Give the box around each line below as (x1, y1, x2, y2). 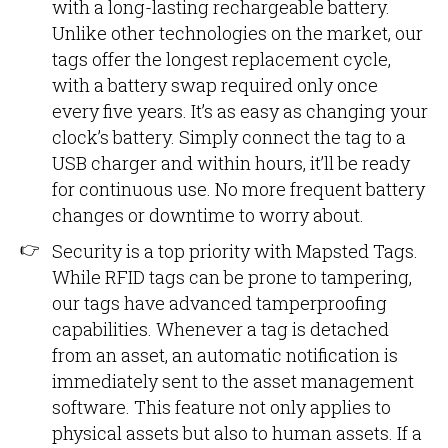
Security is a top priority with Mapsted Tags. (52, 239, 418, 263)
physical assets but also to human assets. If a (52, 421, 422, 445)
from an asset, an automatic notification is (52, 343, 398, 367)
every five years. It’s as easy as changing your (52, 99, 428, 123)
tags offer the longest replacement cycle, (52, 47, 391, 71)
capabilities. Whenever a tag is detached (52, 317, 389, 341)
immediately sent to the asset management (52, 369, 414, 393)
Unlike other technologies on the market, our (52, 21, 423, 45)
